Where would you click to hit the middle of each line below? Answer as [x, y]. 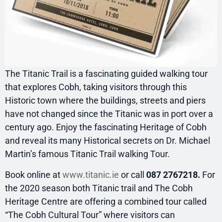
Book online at [34, 174]
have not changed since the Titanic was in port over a [109, 114]
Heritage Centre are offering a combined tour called [106, 201]
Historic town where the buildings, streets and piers [105, 101]
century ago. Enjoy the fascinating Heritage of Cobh [106, 127]
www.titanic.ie [91, 174]
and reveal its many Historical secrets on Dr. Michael [108, 141]
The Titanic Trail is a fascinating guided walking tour [106, 74]
